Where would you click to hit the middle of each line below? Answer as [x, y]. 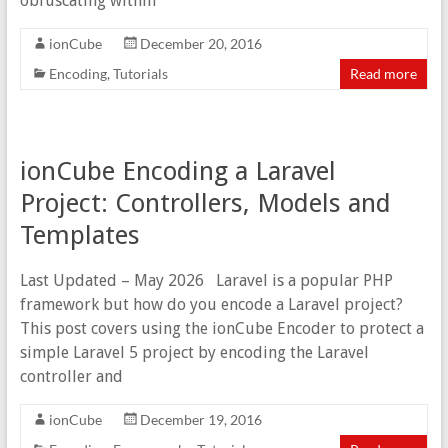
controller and [71, 377]
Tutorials [140, 74]
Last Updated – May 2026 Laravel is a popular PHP [206, 281]
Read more [384, 74]
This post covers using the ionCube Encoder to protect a [221, 329]
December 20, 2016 [200, 44]
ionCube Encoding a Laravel [177, 171]
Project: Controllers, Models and [205, 203]
